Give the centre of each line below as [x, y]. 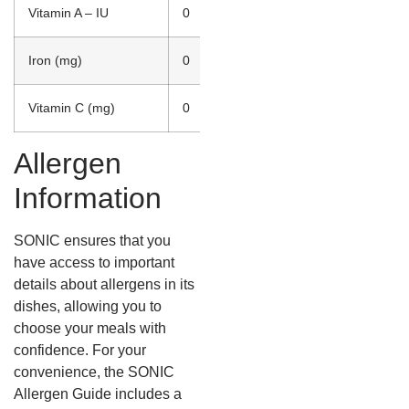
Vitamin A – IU [68, 13]
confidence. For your [80, 351]
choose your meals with [90, 329]
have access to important [94, 263]
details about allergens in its [104, 285]
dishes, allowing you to [88, 307]
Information [88, 199]
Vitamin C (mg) [72, 108]
